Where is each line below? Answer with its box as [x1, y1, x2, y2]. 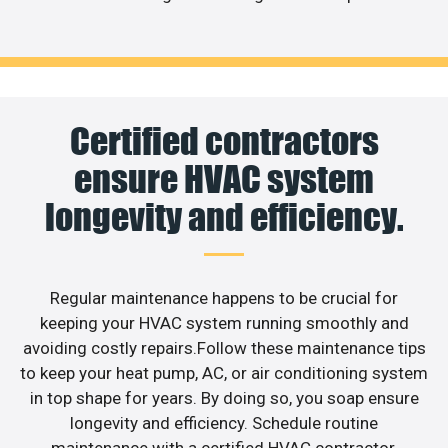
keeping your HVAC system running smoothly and [39, 313, 409, 334]
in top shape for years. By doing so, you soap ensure [29, 388, 419, 409]
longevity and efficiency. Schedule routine [70, 413, 378, 434]
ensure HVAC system [74, 157, 374, 202]
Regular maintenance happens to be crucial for [50, 288, 398, 309]
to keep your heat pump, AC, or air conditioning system [20, 363, 428, 384]
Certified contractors [69, 119, 379, 164]
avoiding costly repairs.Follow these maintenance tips [22, 338, 426, 359]
